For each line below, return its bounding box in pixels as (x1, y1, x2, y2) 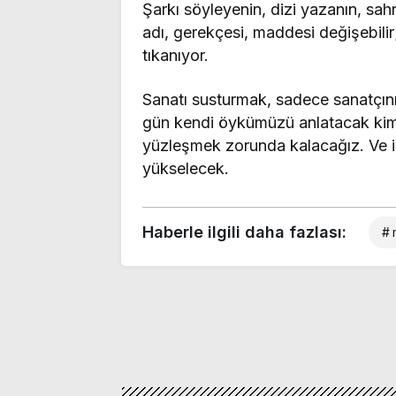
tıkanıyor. (142, 45, 209, 65)
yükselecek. (142, 158, 229, 178)
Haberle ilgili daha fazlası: (142, 222, 346, 241)
